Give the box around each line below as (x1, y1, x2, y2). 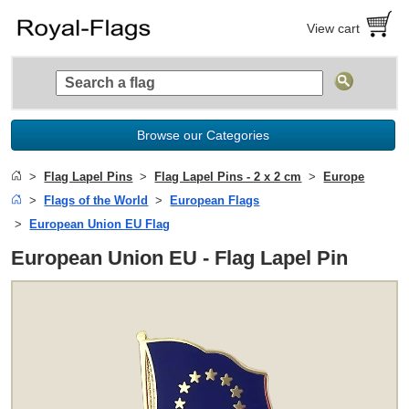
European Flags (170, 193, 260, 207)
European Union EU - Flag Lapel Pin (11, 246, 349, 269)
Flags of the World (44, 193, 149, 207)
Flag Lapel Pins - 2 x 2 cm (154, 169, 302, 184)
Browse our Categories (137, 127, 270, 142)
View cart (307, 20, 361, 36)
